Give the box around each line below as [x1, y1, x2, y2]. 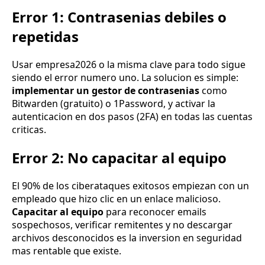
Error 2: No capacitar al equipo [12, 147, 227, 167]
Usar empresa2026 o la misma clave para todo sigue [12, 57, 245, 71]
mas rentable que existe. [12, 244, 121, 257]
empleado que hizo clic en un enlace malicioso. [12, 192, 221, 205]
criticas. [12, 122, 46, 136]
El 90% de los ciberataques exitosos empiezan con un [12, 179, 249, 192]
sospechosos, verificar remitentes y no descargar [12, 218, 232, 231]
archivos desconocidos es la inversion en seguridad [12, 231, 242, 244]
